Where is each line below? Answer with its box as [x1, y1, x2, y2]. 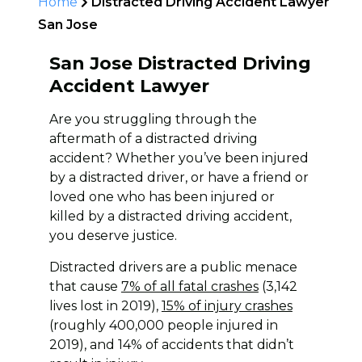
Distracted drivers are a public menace [48, 259, 297, 275]
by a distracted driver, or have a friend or [48, 169, 309, 185]
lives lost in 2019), [48, 297, 162, 314]
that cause [48, 278, 121, 294]
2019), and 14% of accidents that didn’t [48, 336, 294, 352]
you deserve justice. [48, 227, 177, 243]
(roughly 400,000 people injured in [48, 317, 278, 333]
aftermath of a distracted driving [48, 130, 258, 146]
